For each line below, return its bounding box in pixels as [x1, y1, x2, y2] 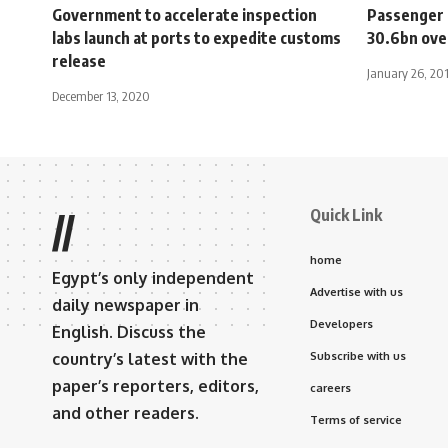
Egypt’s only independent [52, 268, 254, 289]
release [52, 51, 106, 72]
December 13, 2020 [52, 88, 150, 105]
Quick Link [310, 205, 382, 226]
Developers [310, 317, 373, 332]
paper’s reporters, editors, [52, 376, 259, 397]
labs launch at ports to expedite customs [52, 28, 341, 49]
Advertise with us [310, 285, 403, 300]
